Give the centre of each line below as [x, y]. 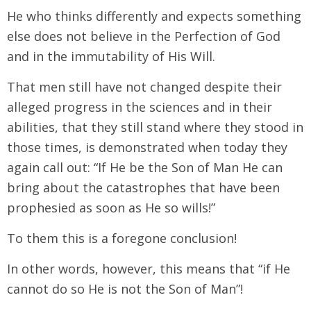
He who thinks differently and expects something [154, 16]
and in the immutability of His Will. [111, 56]
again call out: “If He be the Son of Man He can [145, 167]
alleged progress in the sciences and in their [140, 107]
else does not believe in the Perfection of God [144, 36]
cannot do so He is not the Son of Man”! [125, 288]
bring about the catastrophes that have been [143, 187]
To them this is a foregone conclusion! [122, 238]
